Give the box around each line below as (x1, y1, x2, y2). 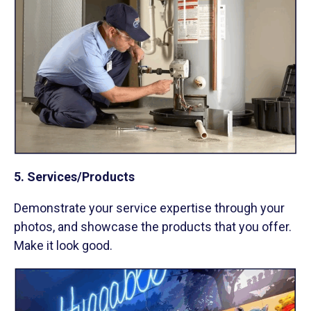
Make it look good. (14, 237, 112, 253)
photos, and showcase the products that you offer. (14, 219, 292, 234)
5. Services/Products (14, 169, 135, 184)
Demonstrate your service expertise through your (14, 200, 285, 215)
